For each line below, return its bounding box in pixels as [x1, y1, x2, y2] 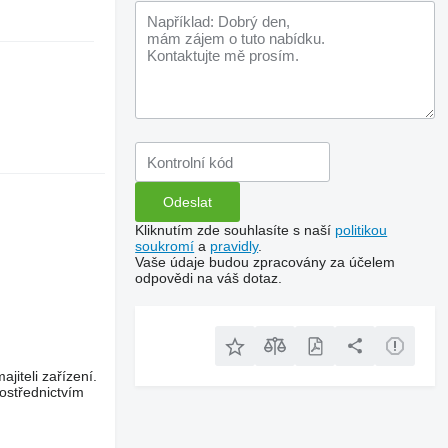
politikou [335, 222, 388, 238]
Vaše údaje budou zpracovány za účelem [135, 254, 396, 270]
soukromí [135, 238, 195, 254]
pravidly [210, 238, 259, 254]
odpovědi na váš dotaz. [135, 270, 283, 286]
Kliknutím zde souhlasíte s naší [135, 222, 336, 238]
